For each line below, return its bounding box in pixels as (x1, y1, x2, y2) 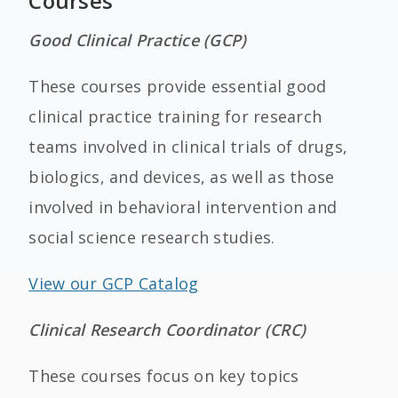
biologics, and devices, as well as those (28, 166, 335, 187)
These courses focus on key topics (28, 365, 299, 386)
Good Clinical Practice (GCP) (28, 29, 247, 51)
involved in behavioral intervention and (28, 196, 338, 218)
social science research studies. (28, 227, 275, 248)
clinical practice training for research (28, 106, 322, 127)
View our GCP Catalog (28, 273, 199, 294)
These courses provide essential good (28, 76, 327, 97)
